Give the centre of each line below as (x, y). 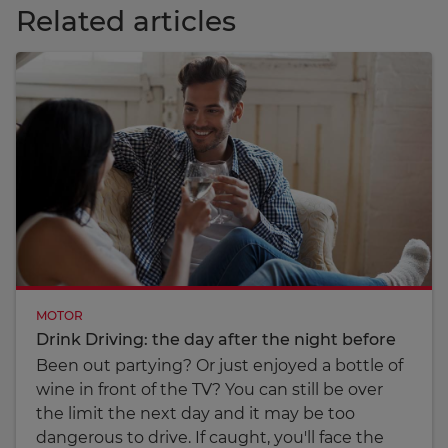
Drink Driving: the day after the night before (216, 339)
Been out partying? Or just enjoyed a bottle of (219, 365)
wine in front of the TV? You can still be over (209, 389)
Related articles (126, 20)
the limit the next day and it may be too (195, 413)
